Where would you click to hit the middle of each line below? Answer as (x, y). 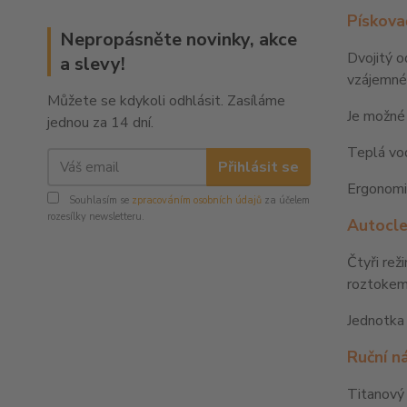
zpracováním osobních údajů (197, 201)
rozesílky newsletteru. (96, 217)
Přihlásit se (258, 167)
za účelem (286, 201)
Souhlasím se (99, 201)
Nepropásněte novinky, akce (179, 40)
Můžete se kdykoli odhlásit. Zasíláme (166, 101)
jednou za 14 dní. (100, 123)
